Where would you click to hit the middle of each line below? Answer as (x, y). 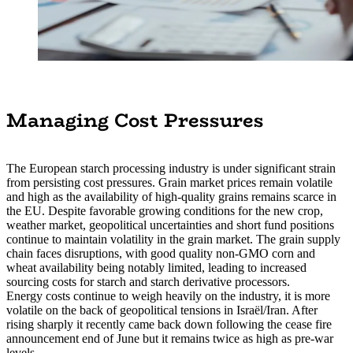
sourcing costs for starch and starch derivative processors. (148, 281)
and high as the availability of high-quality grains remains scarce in (171, 196)
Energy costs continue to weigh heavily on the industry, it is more (168, 295)
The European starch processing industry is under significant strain (171, 168)
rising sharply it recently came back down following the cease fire (169, 324)
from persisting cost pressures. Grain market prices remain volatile (169, 182)
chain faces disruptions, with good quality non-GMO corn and (161, 253)
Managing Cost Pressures (135, 120)
